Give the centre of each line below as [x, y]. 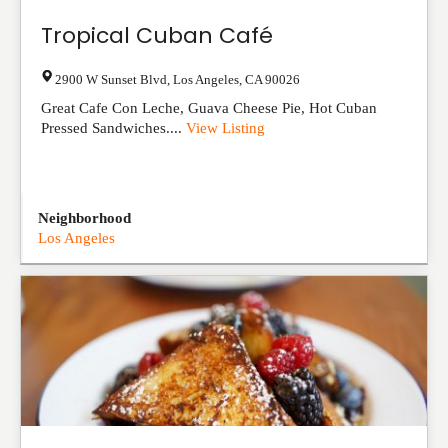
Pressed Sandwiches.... [113, 128]
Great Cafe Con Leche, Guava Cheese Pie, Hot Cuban [209, 108]
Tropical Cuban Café [157, 35]
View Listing [225, 128]
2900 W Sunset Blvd [111, 79]
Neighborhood [84, 218]
